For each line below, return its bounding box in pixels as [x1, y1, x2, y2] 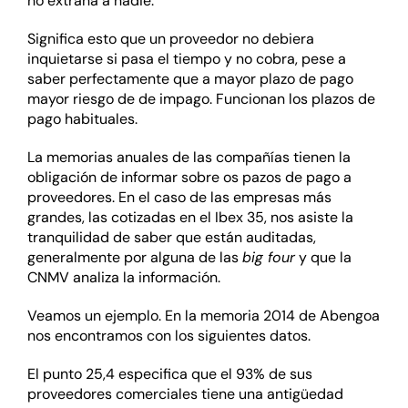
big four [241, 248, 295, 268]
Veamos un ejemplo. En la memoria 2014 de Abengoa [26, 306, 380, 326]
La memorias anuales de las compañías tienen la [26, 148, 351, 168]
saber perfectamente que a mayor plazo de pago [26, 69, 353, 89]
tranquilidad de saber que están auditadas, [26, 228, 316, 248]
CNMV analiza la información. [26, 268, 220, 288]
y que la [294, 248, 352, 268]
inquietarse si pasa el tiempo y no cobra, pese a [26, 49, 346, 69]
